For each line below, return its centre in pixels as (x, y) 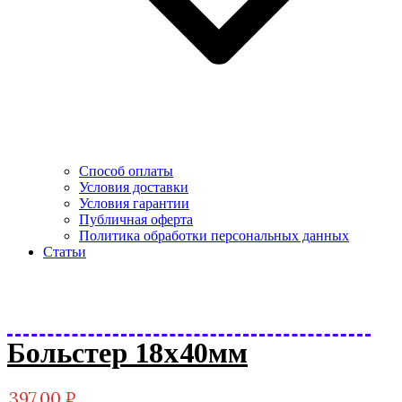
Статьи (65, 252)
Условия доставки (134, 187)
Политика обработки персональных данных (214, 236)
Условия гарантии (134, 203)
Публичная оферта (136, 219)
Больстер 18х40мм (127, 353)
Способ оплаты (126, 171)
